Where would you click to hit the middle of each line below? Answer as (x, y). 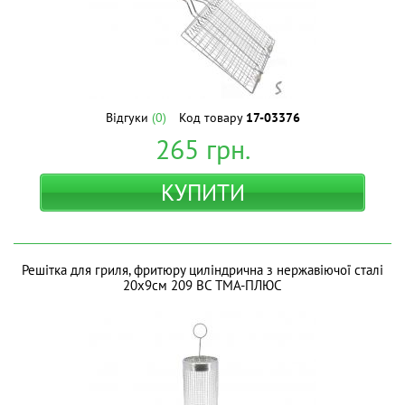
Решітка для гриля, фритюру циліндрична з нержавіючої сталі (202, 270)
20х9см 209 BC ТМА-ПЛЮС (202, 285)
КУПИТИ (202, 193)
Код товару (212, 118)
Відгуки (128, 118)
